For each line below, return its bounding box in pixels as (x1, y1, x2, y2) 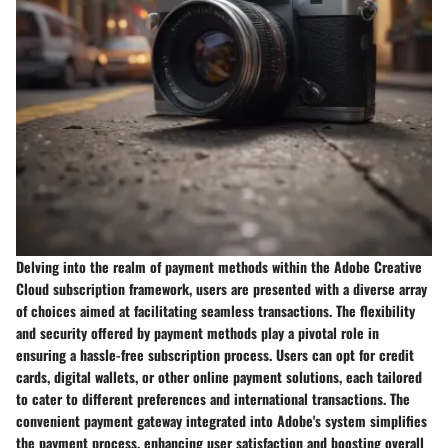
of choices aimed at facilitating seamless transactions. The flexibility (16, 299, 415, 321)
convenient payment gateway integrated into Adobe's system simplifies (16, 409, 427, 431)
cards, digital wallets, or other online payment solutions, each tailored (16, 365, 422, 387)
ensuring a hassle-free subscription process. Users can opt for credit (16, 343, 414, 365)
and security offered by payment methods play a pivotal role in (16, 321, 379, 343)
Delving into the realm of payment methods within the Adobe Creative (16, 255, 422, 277)
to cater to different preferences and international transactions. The (16, 387, 410, 409)
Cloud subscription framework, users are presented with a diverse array (16, 277, 427, 299)
